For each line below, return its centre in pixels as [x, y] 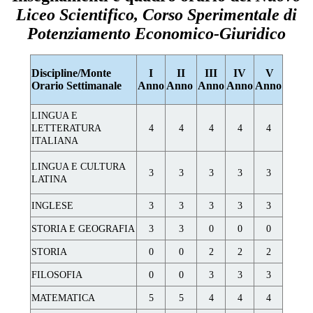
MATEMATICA [63, 298]
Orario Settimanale [77, 86]
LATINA [49, 180]
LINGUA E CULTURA [78, 167]
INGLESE [52, 206]
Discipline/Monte [71, 73]
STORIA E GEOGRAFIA [83, 229]
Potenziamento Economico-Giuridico [156, 34]
